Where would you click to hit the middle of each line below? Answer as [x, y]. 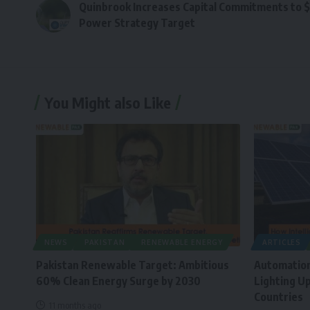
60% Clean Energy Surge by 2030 [118, 281]
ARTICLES [282, 243]
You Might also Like [108, 103]
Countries [279, 297]
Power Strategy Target [137, 23]
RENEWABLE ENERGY [182, 243]
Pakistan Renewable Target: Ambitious [133, 265]
